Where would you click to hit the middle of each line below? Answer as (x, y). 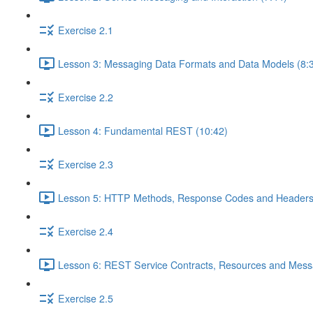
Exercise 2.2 (86, 97)
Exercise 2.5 (86, 298)
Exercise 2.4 (86, 231)
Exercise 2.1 (86, 30)
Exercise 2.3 (86, 164)
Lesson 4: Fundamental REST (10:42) (143, 130)
